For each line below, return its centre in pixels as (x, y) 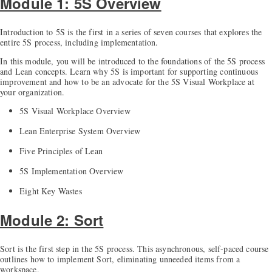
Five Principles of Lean (61, 151)
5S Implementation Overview (72, 171)
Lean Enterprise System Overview (80, 131)
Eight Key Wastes (51, 191)
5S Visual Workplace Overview (75, 111)
